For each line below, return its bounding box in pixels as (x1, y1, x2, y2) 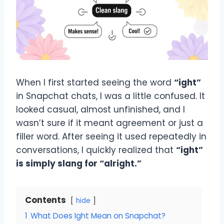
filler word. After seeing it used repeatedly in (16, 130, 206, 142)
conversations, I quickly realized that (16, 143, 176, 156)
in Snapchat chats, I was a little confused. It (16, 89, 205, 102)
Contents (25, 193, 66, 206)
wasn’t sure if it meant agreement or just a (16, 116, 203, 129)
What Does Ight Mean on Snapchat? (30, 210, 165, 221)
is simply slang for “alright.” (16, 157, 141, 169)
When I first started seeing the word (16, 76, 174, 88)
